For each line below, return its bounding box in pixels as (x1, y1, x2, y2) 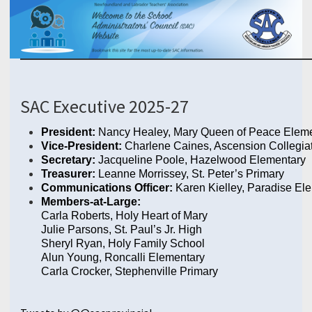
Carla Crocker (41, 265, 109, 277)
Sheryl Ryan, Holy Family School (41, 237, 205, 249)
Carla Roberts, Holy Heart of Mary (41, 210, 208, 221)
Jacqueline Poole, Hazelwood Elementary (95, 154, 306, 166)
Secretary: (41, 154, 95, 166)
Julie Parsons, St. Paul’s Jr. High (41, 224, 202, 235)
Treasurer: (41, 168, 95, 180)
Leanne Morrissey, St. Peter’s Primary (95, 168, 284, 180)
